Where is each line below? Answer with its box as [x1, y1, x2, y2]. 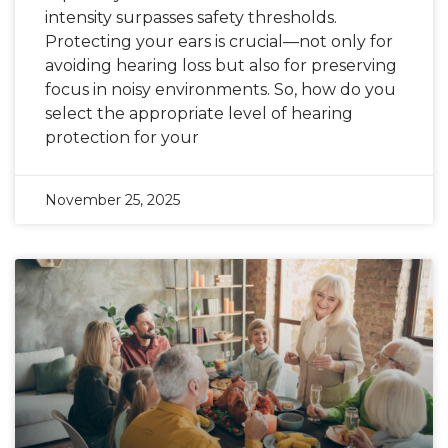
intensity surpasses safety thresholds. [45, 8, 337, 27]
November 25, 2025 [45, 191, 180, 209]
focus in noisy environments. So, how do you [45, 80, 396, 99]
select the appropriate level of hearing [45, 104, 353, 123]
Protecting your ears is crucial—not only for [45, 32, 393, 51]
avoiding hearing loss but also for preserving [45, 56, 397, 75]
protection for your [45, 128, 199, 147]
